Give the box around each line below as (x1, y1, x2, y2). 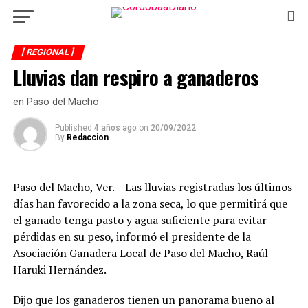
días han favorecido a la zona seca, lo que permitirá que (12, 196, 287, 211)
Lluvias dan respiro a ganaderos (12, 63, 259, 91)
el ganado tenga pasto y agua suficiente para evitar (12, 212, 267, 228)
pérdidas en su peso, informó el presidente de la (12, 229, 251, 244)
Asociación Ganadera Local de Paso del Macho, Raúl (12, 245, 268, 261)
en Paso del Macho (12, 96, 99, 108)
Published (54, 123, 92, 133)
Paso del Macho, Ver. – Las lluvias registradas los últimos (12, 179, 292, 195)
